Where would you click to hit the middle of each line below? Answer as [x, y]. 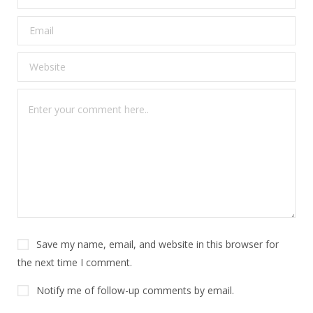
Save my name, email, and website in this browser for [158, 244]
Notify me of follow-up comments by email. [135, 290]
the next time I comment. [75, 262]
